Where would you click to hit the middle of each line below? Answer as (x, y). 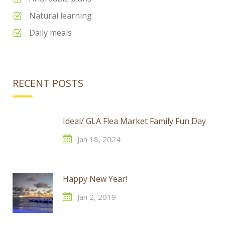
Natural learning (61, 16)
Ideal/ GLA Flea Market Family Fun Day (134, 121)
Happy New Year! (95, 179)
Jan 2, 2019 (97, 197)
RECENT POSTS (48, 83)
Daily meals (50, 33)
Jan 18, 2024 (99, 139)
